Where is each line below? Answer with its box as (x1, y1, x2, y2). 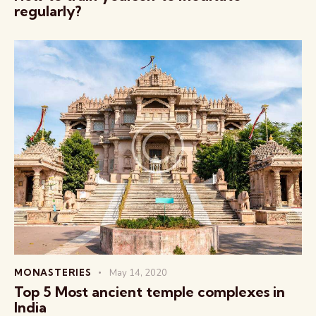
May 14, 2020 (109, 266, 167, 279)
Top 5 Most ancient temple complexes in (14, 282, 285, 300)
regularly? (14, 1, 81, 20)
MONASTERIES (14, 266, 92, 278)
